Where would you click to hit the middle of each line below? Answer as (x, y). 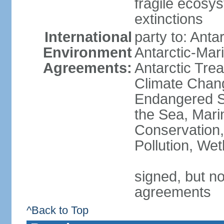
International (88, 37)
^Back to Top (57, 210)
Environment (87, 52)
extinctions (168, 19)
